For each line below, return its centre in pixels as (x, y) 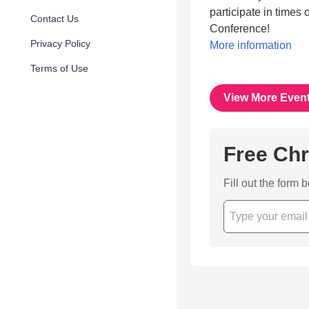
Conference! (240, 29)
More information (251, 45)
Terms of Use (59, 68)
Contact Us (54, 19)
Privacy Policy (60, 43)
